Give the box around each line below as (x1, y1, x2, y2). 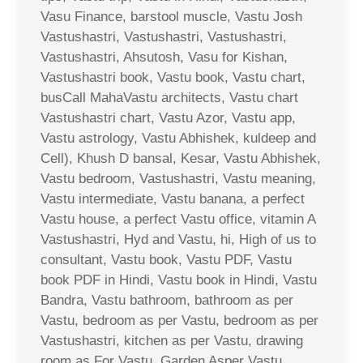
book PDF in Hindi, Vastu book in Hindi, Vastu (41, 271, 317, 288)
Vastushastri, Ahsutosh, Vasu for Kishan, (41, 49, 288, 65)
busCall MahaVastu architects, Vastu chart (41, 89, 298, 105)
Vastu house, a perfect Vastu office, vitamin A (41, 211, 315, 227)
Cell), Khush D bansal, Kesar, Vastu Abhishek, (41, 150, 321, 166)
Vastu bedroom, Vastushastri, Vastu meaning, (41, 170, 316, 186)
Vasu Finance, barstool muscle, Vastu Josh (41, 8, 302, 24)
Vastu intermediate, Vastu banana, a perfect (41, 190, 305, 207)
